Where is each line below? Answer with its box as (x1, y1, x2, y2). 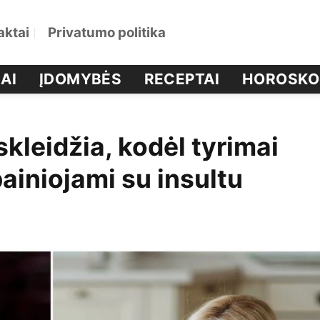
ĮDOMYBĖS (39, 70, 122, 88)
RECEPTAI (144, 70, 220, 88)
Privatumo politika (48, 24, 166, 41)
